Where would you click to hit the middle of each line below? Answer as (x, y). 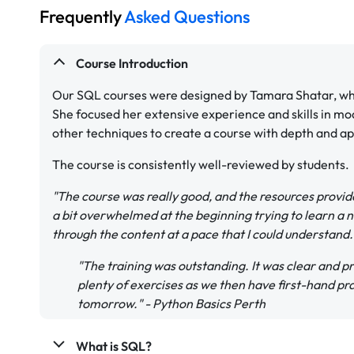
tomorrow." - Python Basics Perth (171, 303)
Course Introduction (132, 63)
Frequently (81, 16)
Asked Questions (186, 16)
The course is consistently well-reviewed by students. (201, 164)
